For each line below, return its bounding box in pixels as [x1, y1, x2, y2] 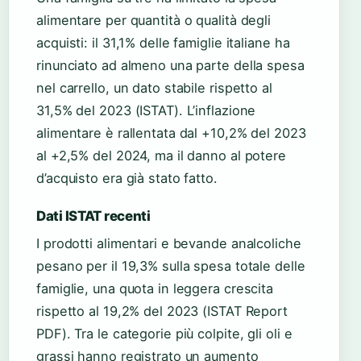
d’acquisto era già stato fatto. [36, 170, 218, 187]
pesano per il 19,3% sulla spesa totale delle [36, 258, 305, 275]
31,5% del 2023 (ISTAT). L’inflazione [36, 102, 256, 119]
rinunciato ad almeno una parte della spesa [36, 57, 305, 74]
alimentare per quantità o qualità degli [36, 12, 272, 29]
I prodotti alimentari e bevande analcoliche [36, 235, 301, 252]
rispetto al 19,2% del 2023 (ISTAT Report [36, 303, 288, 320]
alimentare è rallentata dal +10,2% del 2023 [36, 125, 306, 142]
